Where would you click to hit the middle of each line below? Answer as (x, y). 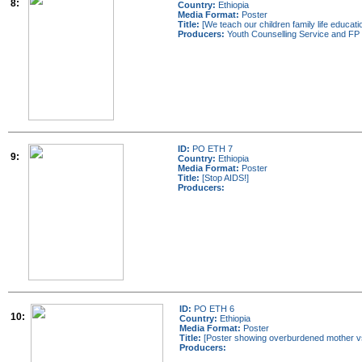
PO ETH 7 (211, 149)
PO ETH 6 (213, 309)
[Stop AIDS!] (224, 178)
